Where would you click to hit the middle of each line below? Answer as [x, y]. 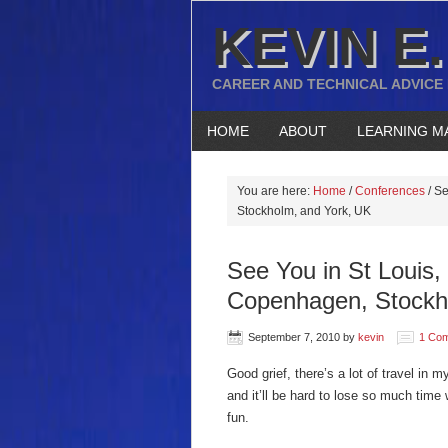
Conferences [390, 191]
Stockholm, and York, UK [304, 211]
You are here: [275, 191]
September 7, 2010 [294, 337]
